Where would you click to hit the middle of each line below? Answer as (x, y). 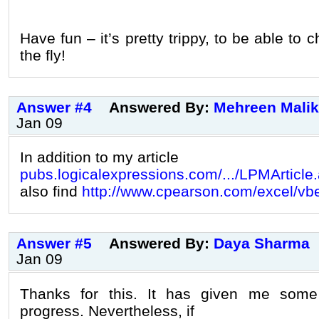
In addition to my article (99, 157)
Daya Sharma (262, 244)
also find (51, 192)
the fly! (43, 55)
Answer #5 (54, 244)
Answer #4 (54, 107)
